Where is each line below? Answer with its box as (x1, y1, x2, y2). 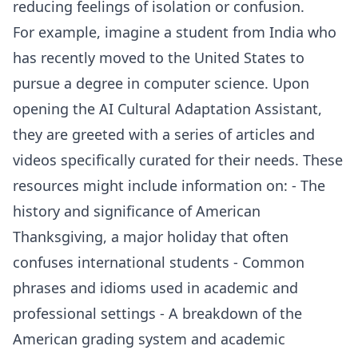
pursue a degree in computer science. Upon (13, 74, 309, 93)
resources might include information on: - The (13, 176, 325, 196)
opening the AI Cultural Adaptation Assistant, (13, 99, 322, 119)
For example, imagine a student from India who (13, 22, 336, 42)
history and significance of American (13, 201, 261, 221)
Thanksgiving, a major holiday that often (13, 227, 288, 247)
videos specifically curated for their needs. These (13, 150, 343, 170)
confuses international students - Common (13, 253, 304, 272)
